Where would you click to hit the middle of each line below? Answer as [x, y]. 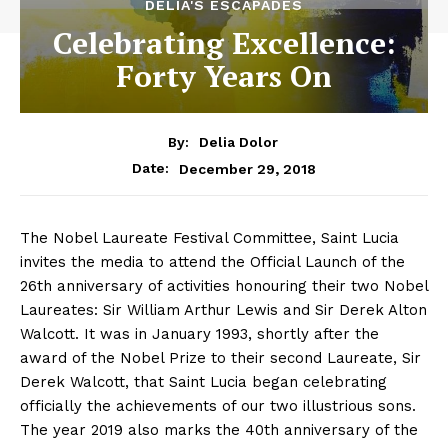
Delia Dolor [238, 142]
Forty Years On [224, 75]
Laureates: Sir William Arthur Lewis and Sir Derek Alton [223, 310]
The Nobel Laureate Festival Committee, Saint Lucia [209, 238]
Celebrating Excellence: [224, 42]
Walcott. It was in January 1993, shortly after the [199, 334]
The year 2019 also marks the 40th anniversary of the [219, 430]
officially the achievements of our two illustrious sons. [218, 406]
